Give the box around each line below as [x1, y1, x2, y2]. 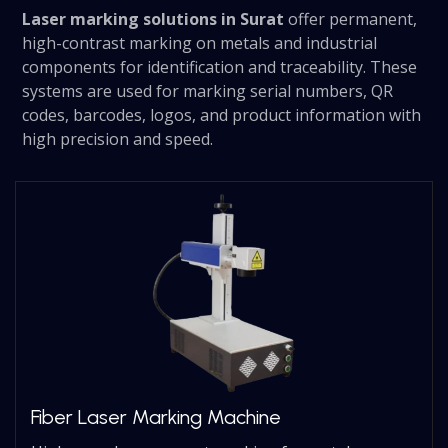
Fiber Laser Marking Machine [31, 405, 282, 430]
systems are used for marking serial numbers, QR [22, 80, 394, 103]
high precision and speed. [22, 128, 214, 151]
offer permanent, [284, 8, 418, 31]
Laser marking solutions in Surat [22, 8, 285, 31]
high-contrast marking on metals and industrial [22, 32, 378, 55]
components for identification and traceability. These [22, 56, 418, 79]
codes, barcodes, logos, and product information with [22, 104, 422, 127]
